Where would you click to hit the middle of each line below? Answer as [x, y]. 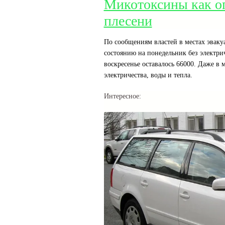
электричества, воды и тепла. [148, 75]
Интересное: [122, 96]
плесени [128, 21]
